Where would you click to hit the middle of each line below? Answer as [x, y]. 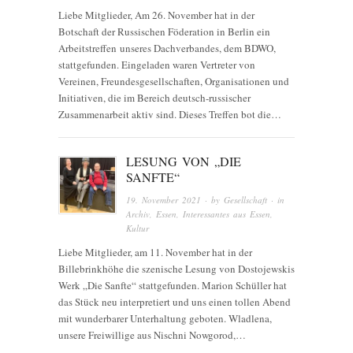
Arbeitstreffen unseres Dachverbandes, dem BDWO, [167, 48]
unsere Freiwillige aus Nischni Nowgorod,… [152, 334]
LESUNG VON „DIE [184, 162]
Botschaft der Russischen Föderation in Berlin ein [164, 32]
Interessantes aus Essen [227, 214]
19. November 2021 [164, 199]
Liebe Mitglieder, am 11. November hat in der [155, 252]
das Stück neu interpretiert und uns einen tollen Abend [175, 301]
